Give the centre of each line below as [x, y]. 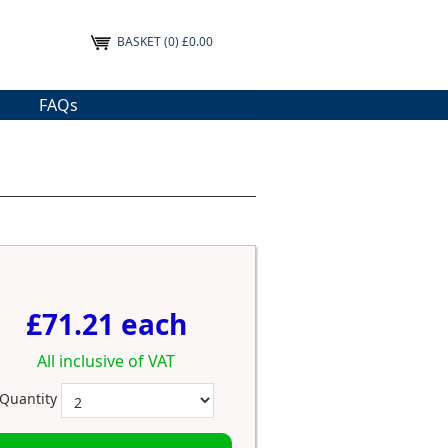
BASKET [137, 41]
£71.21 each [106, 324]
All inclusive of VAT [106, 361]
